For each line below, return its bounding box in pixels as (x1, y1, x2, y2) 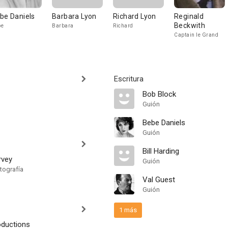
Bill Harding (142, 147, 179, 156)
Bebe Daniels (142, 118, 185, 127)
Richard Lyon (113, 12, 156, 20)
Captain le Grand (174, 32, 218, 38)
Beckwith (174, 21, 206, 30)
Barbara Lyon (52, 12, 97, 20)
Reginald (174, 12, 204, 20)
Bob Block (142, 90, 176, 99)
